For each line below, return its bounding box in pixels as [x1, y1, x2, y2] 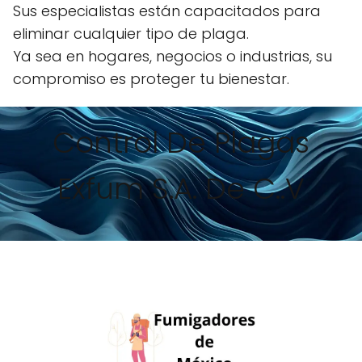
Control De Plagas [53, 122, 309, 163]
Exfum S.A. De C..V [57, 168, 305, 209]
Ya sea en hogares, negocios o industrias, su [13, 46, 332, 66]
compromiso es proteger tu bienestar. [13, 69, 289, 89]
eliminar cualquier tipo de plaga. [13, 23, 249, 44]
